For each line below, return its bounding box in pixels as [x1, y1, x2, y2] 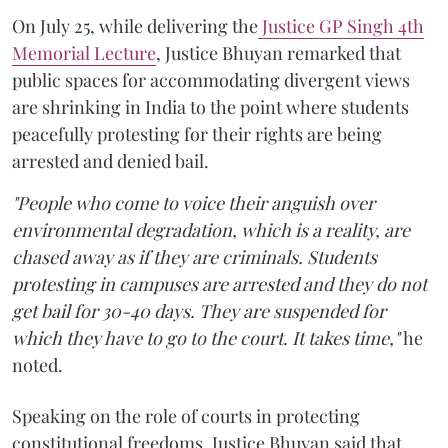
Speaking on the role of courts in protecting [12, 403, 360, 428]
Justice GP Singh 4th [258, 13, 424, 38]
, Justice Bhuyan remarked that [156, 40, 401, 65]
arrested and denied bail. [12, 148, 209, 173]
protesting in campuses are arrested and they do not [12, 271, 427, 296]
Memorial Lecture [12, 40, 156, 65]
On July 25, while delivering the [12, 13, 258, 38]
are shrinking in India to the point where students [12, 94, 409, 119]
